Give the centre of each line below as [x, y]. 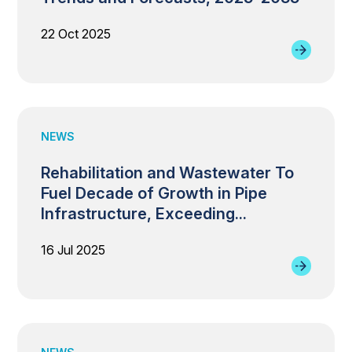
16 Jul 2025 [73, 250]
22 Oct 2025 [76, 34]
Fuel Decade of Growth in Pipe [154, 193]
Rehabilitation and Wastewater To [168, 173]
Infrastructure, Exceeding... [144, 214]
